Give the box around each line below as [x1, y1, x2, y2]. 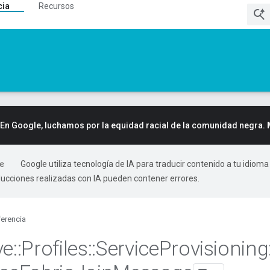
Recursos [39, 1, 74, 11]
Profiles [21, 236, 88, 260]
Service [95, 236, 159, 260]
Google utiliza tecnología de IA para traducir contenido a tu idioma [20, 159, 269, 169]
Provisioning [159, 236, 269, 260]
